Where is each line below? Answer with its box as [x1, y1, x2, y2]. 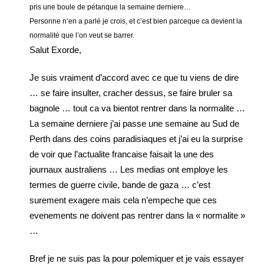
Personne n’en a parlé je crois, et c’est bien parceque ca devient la [29, 17, 242, 25]
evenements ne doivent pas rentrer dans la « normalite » [29, 210, 245, 220]
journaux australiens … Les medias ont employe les [29, 164, 228, 174]
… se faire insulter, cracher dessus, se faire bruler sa [29, 88, 232, 98]
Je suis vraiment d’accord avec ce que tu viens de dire [29, 72, 239, 82]
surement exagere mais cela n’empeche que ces [29, 195, 217, 205]
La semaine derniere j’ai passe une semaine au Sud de [29, 118, 239, 128]
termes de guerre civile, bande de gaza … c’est [29, 180, 210, 190]
